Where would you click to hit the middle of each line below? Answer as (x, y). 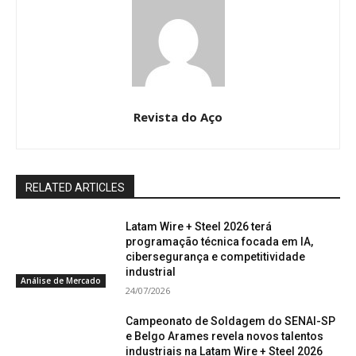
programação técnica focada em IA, (220, 242)
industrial (151, 272)
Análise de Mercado (61, 280)
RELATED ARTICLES (75, 188)
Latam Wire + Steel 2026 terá (199, 227)
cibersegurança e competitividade (216, 257)
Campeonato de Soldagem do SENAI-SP (231, 321)
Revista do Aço (178, 117)
